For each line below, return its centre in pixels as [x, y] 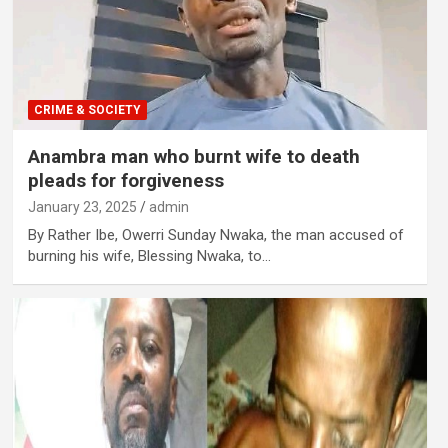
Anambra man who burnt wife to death [193, 157]
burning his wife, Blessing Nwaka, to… [149, 256]
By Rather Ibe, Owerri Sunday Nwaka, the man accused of [215, 235]
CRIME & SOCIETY [87, 110]
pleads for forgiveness [125, 181]
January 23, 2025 [82, 207]
